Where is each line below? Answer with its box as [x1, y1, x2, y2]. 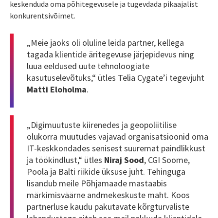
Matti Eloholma [27, 84, 87, 95]
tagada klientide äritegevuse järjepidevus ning [27, 49, 194, 60]
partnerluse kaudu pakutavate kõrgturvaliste [27, 200, 189, 212]
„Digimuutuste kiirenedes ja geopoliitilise [27, 119, 177, 130]
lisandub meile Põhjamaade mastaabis [27, 177, 167, 189]
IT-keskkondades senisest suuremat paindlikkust [27, 142, 205, 154]
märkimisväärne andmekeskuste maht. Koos [27, 189, 190, 200]
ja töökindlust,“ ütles [27, 154, 104, 165]
